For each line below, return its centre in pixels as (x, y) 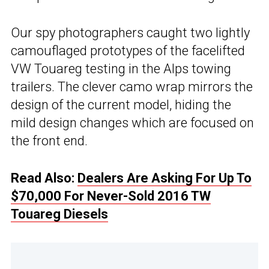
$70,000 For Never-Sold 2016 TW (111, 196)
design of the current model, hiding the (121, 105)
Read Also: (44, 178)
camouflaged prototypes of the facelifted (128, 51)
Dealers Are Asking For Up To (165, 178)
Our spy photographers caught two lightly (130, 33)
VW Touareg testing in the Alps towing (121, 69)
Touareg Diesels (59, 214)
